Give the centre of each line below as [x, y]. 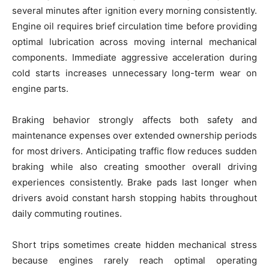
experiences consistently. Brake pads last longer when [134, 182]
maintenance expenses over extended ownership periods [134, 135]
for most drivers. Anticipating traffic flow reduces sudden [134, 151]
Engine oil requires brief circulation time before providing [134, 26]
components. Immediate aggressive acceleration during [134, 57]
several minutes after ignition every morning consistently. [134, 11]
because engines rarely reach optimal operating [134, 260]
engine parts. [40, 89]
